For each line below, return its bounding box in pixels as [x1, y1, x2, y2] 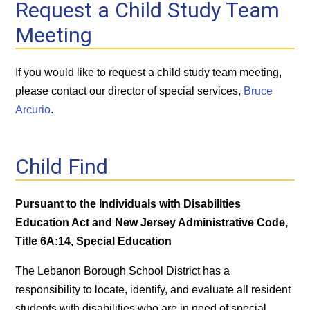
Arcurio [15, 103, 51, 116]
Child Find [15, 154, 109, 179]
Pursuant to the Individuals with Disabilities [15, 197, 241, 210]
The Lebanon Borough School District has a [15, 264, 230, 277]
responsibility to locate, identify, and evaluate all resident [15, 283, 291, 295]
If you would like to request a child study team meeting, [15, 66, 282, 78]
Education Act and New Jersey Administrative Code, [15, 216, 289, 228]
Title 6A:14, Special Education [15, 235, 172, 247]
